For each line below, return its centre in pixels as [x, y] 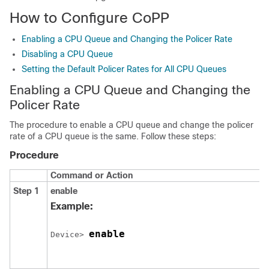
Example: [72, 206]
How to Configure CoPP [89, 18]
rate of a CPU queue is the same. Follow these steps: [113, 136]
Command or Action [92, 175]
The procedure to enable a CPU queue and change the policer [131, 125]
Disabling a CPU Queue [67, 54]
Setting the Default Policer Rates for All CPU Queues [124, 69]
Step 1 [26, 191]
